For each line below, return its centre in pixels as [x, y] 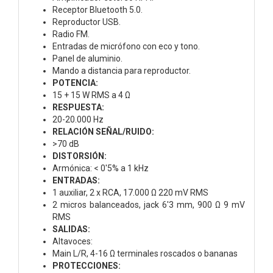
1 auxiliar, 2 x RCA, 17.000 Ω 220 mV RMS [130, 192]
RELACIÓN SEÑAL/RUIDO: [103, 131]
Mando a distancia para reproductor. [122, 70]
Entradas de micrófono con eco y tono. [126, 46]
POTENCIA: [75, 83]
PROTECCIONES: [87, 265]
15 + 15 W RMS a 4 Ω [91, 95]
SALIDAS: [71, 229]
